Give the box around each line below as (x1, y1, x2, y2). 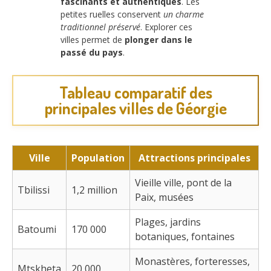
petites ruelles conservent (60, 8, 163, 21)
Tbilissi (18, 183, 50, 197)
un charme (163, 8, 204, 21)
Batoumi (18, 222, 56, 236)
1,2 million (71, 183, 117, 197)
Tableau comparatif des (59, 82, 212, 102)
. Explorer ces (140, 21, 192, 33)
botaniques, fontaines (135, 229, 235, 243)
